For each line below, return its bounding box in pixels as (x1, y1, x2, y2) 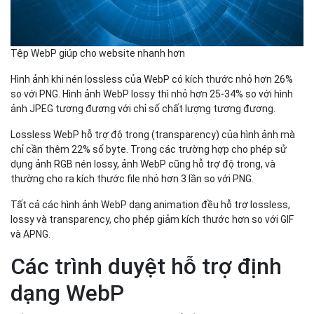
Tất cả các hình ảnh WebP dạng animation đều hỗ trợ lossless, (11, 198, 290, 210)
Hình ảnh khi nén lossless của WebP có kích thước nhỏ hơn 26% (11, 73, 293, 85)
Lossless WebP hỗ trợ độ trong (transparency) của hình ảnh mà (11, 128, 295, 140)
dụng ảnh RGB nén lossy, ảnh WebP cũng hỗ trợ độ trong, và (11, 158, 275, 170)
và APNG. (11, 228, 50, 240)
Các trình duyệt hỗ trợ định (11, 252, 282, 280)
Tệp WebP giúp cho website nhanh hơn (11, 47, 185, 59)
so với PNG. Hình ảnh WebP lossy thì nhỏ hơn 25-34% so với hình (11, 88, 293, 100)
